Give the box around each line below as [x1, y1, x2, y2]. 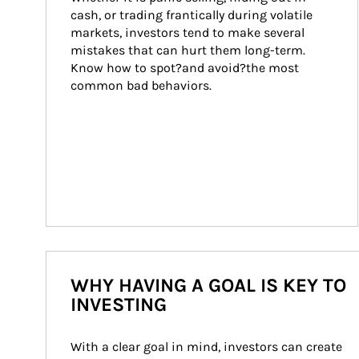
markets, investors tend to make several [71, 25, 308, 40]
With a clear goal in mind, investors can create [71, 339, 345, 354]
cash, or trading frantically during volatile [71, 7, 316, 22]
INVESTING [71, 293, 167, 316]
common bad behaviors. [71, 78, 212, 93]
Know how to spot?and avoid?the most [71, 60, 302, 75]
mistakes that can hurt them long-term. [71, 42, 309, 58]
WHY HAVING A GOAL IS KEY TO [71, 274, 346, 296]
